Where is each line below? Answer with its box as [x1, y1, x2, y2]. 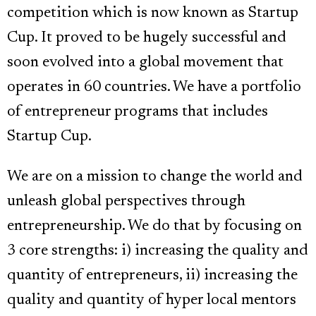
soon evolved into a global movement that [7, 55, 284, 71]
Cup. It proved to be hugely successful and [7, 30, 286, 47]
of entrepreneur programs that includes [7, 104, 268, 121]
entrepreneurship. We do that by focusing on [7, 219, 302, 235]
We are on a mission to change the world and [7, 169, 303, 186]
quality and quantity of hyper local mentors [7, 293, 296, 309]
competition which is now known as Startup [7, 6, 298, 22]
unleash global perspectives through [7, 194, 245, 210]
